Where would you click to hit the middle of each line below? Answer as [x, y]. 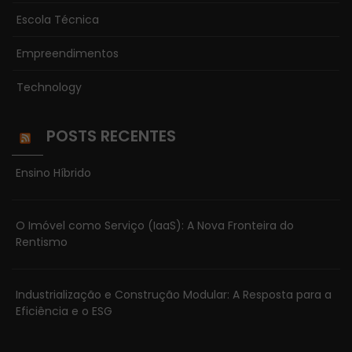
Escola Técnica [58, 20]
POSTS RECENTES [111, 136]
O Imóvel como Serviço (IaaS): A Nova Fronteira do [155, 226]
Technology [49, 88]
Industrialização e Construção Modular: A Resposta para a [174, 295]
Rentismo [42, 242]
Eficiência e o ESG [64, 312]
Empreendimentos [68, 54]
